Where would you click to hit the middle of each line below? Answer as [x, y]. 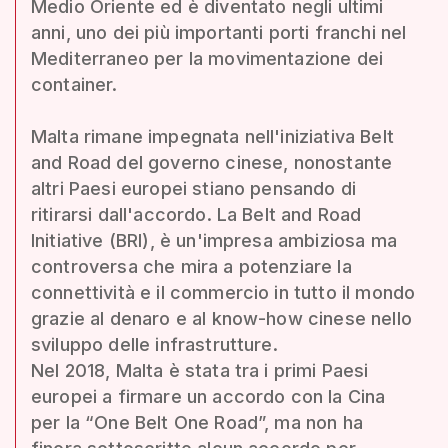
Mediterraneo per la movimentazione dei [207, 58]
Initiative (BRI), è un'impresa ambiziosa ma [214, 240]
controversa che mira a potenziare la [191, 266]
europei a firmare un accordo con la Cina [208, 396]
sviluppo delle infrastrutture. [154, 344]
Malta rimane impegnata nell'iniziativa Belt [212, 136]
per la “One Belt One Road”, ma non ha [197, 422]
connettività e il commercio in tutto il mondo [223, 292]
